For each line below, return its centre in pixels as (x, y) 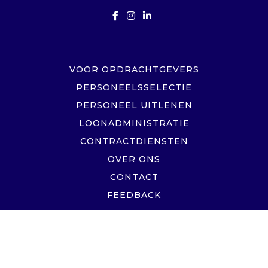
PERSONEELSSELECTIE (134, 87)
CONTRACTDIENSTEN (134, 141)
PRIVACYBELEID (134, 231)
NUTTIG (134, 213)
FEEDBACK (134, 195)
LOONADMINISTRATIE (134, 123)
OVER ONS (134, 159)
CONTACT (134, 177)
